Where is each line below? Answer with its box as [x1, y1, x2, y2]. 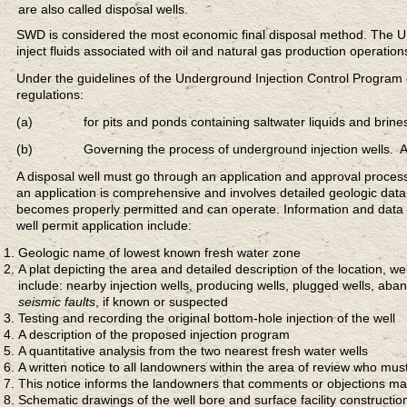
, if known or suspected [95, 294, 228, 310]
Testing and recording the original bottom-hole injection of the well [18, 311, 395, 326]
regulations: [16, 87, 84, 103]
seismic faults [18, 294, 95, 310]
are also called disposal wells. [18, 2, 188, 17]
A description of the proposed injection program [18, 327, 290, 342]
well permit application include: [16, 218, 192, 233]
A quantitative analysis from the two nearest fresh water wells [18, 343, 368, 359]
